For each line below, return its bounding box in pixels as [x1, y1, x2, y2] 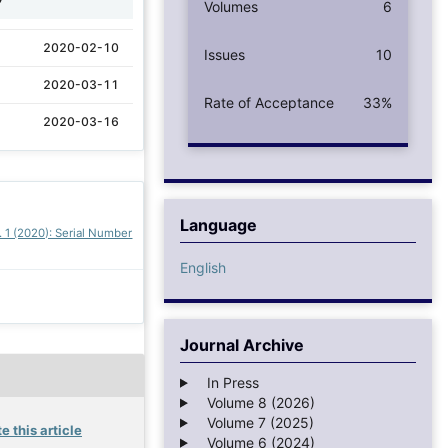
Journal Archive [180, 334, 304, 355]
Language [180, 214, 257, 235]
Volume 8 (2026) [194, 393, 315, 411]
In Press [194, 373, 259, 391]
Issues [204, 45, 245, 63]
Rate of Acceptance [204, 93, 334, 111]
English [180, 258, 226, 276]
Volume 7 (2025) [194, 413, 314, 431]
